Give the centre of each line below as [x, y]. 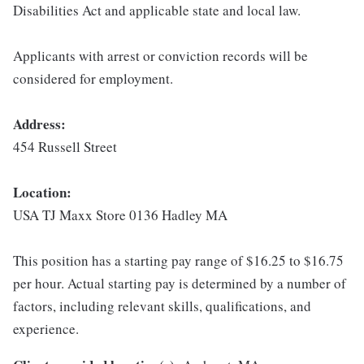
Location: [42, 193]
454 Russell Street [65, 147]
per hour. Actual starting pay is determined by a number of [180, 284]
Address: [39, 124]
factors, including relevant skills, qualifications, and [162, 306]
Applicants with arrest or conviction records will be [160, 56]
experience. [46, 329]
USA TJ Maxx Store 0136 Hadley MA [120, 215]
